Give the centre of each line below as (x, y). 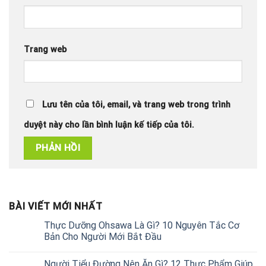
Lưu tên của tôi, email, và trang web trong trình (136, 104)
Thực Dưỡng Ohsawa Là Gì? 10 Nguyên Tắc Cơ (142, 226)
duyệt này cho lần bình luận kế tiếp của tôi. (109, 125)
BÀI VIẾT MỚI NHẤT (56, 207)
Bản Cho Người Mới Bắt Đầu (103, 237)
